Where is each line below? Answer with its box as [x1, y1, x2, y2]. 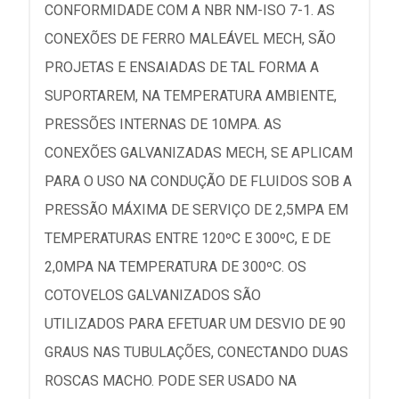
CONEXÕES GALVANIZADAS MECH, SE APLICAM [45, 144, 353, 161]
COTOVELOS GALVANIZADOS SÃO [45, 287, 261, 304]
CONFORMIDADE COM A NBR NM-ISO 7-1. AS [45, 2, 335, 19]
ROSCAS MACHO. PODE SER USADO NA [45, 372, 297, 389]
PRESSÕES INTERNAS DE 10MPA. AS [45, 116, 281, 133]
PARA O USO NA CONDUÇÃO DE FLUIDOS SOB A [45, 173, 352, 190]
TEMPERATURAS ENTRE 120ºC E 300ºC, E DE [45, 230, 330, 247]
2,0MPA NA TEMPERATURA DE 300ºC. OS [45, 258, 306, 275]
